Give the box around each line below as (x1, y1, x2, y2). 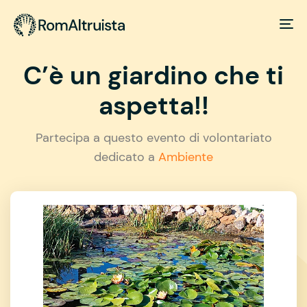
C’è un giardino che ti (23, 58, 284, 93)
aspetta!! (98, 88, 209, 123)
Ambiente (158, 148, 213, 165)
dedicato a (94, 148, 158, 165)
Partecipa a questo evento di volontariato (35, 129, 272, 146)
